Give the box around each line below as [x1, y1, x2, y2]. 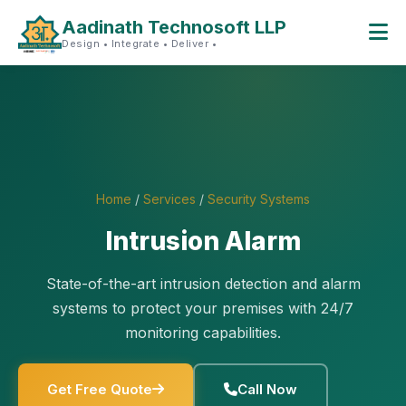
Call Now [237, 381, 297, 398]
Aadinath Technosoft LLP [62, 15, 286, 38]
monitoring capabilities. [125, 324, 281, 342]
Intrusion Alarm [105, 226, 301, 256]
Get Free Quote [47, 381, 152, 398]
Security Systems [208, 191, 310, 207]
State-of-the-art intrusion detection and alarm [45, 275, 361, 293]
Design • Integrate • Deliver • [62, 36, 217, 50]
